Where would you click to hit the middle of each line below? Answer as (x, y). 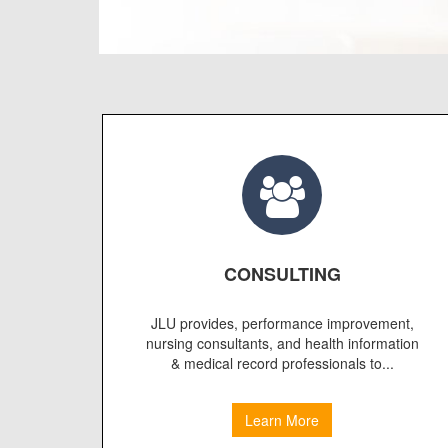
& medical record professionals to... (282, 363)
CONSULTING (282, 274)
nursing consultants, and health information (282, 343)
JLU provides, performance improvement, (282, 323)
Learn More (282, 420)
